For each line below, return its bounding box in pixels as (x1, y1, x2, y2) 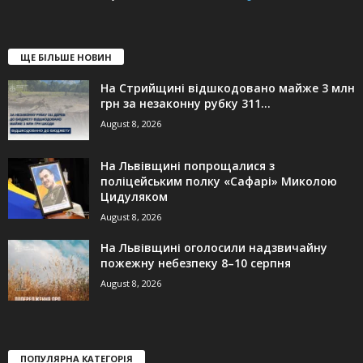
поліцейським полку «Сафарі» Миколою (100, 173, 337, 189)
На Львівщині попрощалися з (100, 157, 275, 173)
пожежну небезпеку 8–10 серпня (100, 254, 291, 271)
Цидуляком (100, 188, 168, 204)
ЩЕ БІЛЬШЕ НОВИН (20, 50, 112, 63)
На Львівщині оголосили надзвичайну (100, 239, 327, 255)
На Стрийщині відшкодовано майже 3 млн (100, 79, 355, 96)
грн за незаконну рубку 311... (100, 95, 271, 111)
